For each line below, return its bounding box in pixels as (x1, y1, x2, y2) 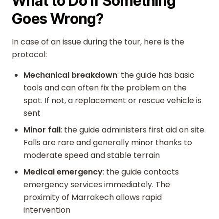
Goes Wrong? (12, 10, 104, 27)
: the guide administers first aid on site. (61, 124, 206, 135)
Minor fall (23, 124, 61, 135)
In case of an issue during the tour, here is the (12, 36, 184, 47)
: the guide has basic (117, 69, 195, 81)
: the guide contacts (103, 166, 179, 177)
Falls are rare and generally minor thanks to (23, 137, 192, 148)
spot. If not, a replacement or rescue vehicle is (23, 95, 201, 106)
